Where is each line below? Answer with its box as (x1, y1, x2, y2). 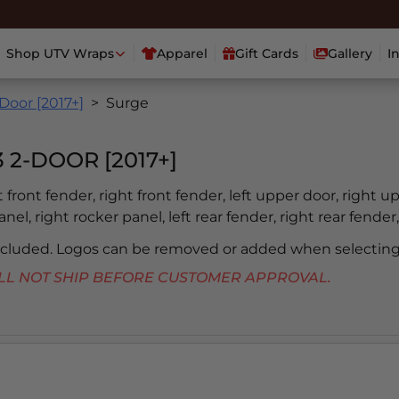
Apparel (157, 45, 208, 62)
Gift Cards (235, 45, 299, 62)
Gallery (328, 45, 372, 62)
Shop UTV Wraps (5, 45, 114, 62)
